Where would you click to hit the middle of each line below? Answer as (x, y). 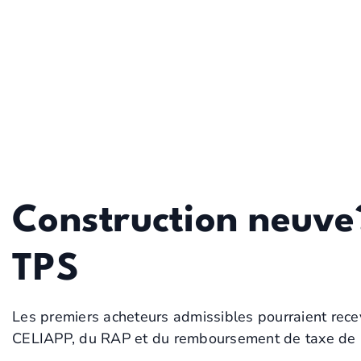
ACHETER (262, 35)
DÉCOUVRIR (50, 35)
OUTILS (36, 58)
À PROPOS (161, 35)
